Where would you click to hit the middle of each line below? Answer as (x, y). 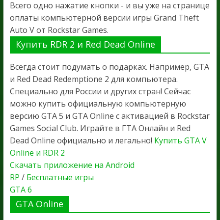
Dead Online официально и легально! (82, 141)
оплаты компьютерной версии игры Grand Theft (104, 18)
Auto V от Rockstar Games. (59, 30)
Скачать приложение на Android (72, 165)
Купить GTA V (180, 141)
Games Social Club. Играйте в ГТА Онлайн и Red (100, 128)
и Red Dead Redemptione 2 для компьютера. (94, 79)
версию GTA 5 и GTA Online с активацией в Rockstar (110, 116)
